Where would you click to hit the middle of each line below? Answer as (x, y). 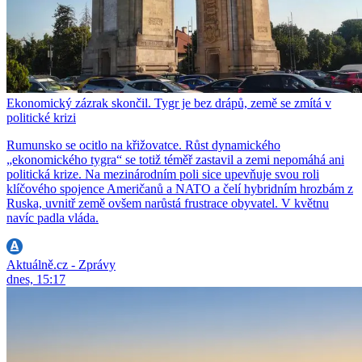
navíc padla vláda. (53, 218)
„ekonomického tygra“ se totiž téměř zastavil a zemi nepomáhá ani (175, 160)
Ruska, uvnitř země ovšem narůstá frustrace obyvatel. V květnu (168, 204)
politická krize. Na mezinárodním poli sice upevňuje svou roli (163, 175)
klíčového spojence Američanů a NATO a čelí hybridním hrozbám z (180, 189)
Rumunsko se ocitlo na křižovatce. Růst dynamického (143, 145)
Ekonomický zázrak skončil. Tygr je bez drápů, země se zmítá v (169, 103)
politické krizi (41, 118)
